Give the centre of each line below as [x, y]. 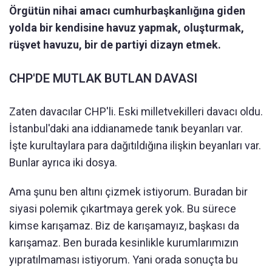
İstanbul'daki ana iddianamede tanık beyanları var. [126, 128]
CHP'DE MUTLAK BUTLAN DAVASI [103, 78]
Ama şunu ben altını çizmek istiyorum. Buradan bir [128, 191]
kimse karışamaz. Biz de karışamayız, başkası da [124, 225]
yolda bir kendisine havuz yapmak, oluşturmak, [127, 27]
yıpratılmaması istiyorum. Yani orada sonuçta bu [124, 259]
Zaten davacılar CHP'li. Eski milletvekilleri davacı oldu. [136, 111]
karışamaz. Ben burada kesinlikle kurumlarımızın [124, 242]
